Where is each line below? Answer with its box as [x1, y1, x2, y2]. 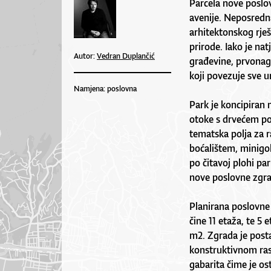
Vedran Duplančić [97, 51, 155, 61]
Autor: [74, 51, 97, 61]
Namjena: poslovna [74, 83, 137, 94]
